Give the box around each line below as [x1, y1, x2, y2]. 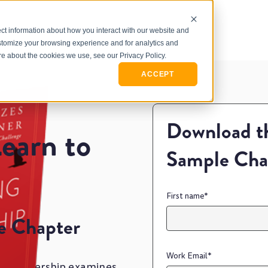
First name [166, 190, 204, 202]
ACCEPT [141, 70, 174, 79]
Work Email [166, 250, 208, 262]
